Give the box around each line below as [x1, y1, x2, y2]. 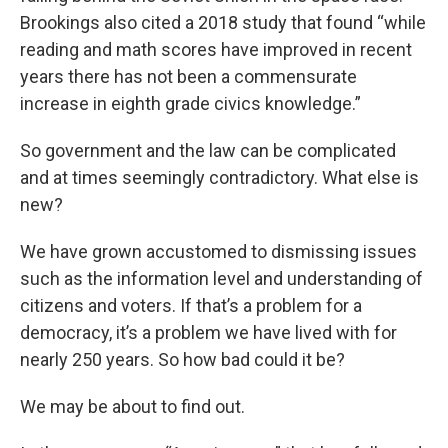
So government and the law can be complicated [20, 139, 396, 161]
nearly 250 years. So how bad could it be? [20, 348, 345, 370]
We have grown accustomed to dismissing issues [20, 240, 417, 262]
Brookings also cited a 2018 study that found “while [20, 11, 426, 33]
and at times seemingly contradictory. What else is [20, 166, 419, 188]
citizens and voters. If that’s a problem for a [20, 294, 362, 316]
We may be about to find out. [20, 395, 245, 417]
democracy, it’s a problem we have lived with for [20, 321, 397, 343]
